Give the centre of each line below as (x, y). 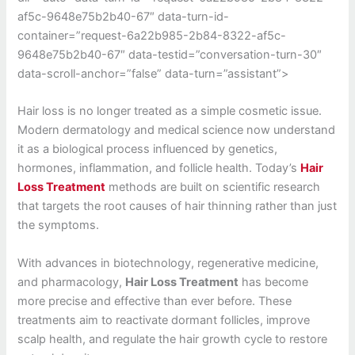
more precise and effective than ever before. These (155, 301)
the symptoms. (59, 225)
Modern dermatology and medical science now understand (177, 130)
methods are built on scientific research (213, 187)
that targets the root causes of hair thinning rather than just (177, 206)
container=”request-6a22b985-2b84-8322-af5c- (152, 35)
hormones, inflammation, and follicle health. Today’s (159, 168)
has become (274, 282)
